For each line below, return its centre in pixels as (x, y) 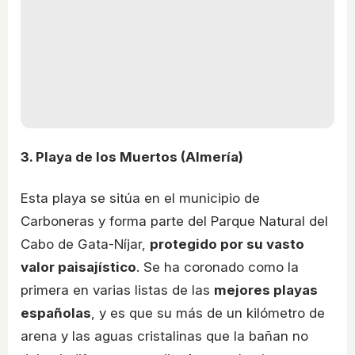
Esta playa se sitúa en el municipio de (140, 198)
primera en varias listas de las (117, 290)
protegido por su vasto (227, 244)
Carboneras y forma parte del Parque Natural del (174, 221)
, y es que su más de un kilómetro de (208, 313)
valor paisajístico (78, 267)
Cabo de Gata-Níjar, (85, 244)
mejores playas (266, 290)
